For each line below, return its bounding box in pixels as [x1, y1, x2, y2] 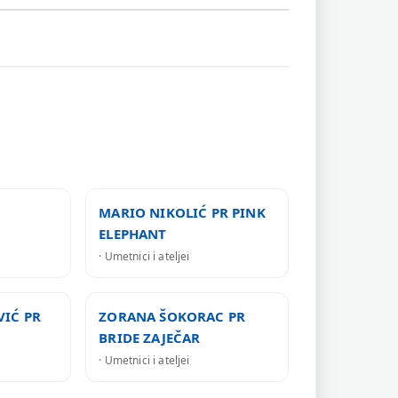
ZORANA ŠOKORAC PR [99, 307, 246, 325]
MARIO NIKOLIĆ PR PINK [99, 203, 266, 221]
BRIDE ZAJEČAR [99, 329, 201, 346]
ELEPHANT [99, 225, 167, 243]
